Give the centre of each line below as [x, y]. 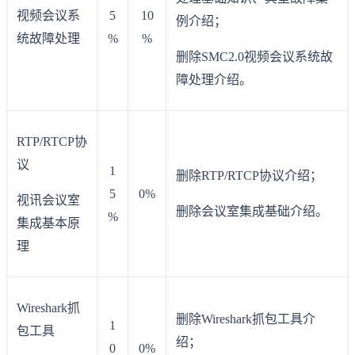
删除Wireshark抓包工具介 [246, 319]
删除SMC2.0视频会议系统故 [254, 57]
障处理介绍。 [214, 80]
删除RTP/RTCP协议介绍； [249, 176]
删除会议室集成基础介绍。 [252, 212]
